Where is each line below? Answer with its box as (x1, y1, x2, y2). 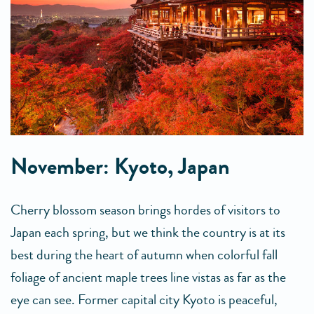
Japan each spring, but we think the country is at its (11, 222, 285, 243)
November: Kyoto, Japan (11, 151, 230, 184)
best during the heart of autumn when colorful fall (11, 245, 278, 266)
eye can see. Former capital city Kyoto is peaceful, (11, 289, 278, 310)
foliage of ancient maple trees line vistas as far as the (11, 267, 286, 288)
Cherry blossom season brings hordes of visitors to (11, 200, 280, 221)
